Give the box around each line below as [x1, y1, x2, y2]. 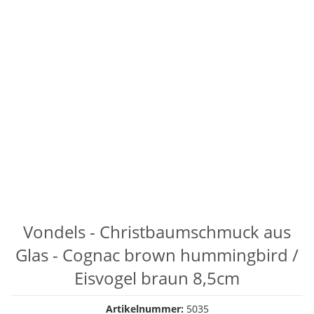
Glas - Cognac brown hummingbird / [15, 243, 299, 266]
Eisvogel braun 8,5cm [74, 266, 240, 289]
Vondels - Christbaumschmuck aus [23, 220, 291, 243]
